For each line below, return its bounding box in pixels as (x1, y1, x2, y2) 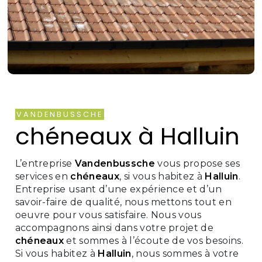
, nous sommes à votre (131, 248, 239, 259)
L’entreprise (15, 158, 75, 169)
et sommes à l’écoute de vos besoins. (64, 235, 243, 246)
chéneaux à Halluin (15, 120, 240, 153)
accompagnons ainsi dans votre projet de (15, 222, 214, 233)
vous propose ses (154, 158, 240, 169)
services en (15, 171, 71, 182)
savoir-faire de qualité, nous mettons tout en (15, 196, 232, 208)
